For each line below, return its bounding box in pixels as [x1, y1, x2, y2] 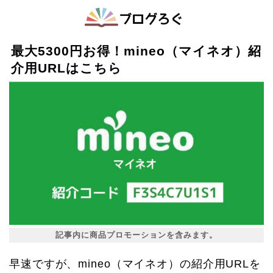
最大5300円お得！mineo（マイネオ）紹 [11, 44, 262, 58]
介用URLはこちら [11, 61, 122, 75]
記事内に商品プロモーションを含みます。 [55, 230, 218, 240]
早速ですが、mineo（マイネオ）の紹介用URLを [9, 258, 261, 271]
